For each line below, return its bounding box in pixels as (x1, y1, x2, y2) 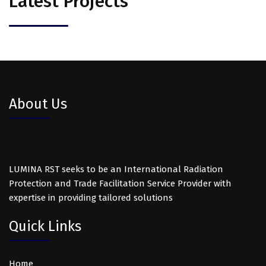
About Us (9, 96, 67, 112)
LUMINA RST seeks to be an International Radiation (9, 164, 223, 175)
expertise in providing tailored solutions (9, 192, 173, 203)
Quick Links (9, 218, 81, 235)
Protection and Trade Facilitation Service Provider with (9, 178, 232, 189)
